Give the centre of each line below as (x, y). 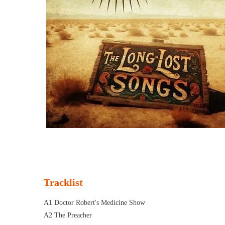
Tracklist (63, 183)
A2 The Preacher (68, 215)
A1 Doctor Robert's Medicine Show (94, 203)
